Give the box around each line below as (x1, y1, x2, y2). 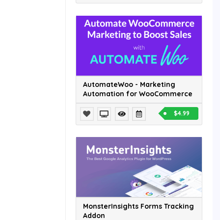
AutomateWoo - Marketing (83, 80, 175, 89)
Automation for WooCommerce (83, 89, 192, 99)
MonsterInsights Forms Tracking (83, 201, 194, 211)
